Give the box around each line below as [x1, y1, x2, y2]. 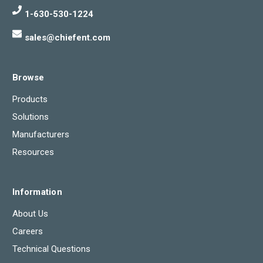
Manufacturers [12, 129, 69, 140]
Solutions [12, 112, 49, 123]
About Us [12, 208, 48, 220]
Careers [12, 226, 43, 237]
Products [12, 94, 48, 105]
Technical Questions [12, 244, 90, 255]
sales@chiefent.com [25, 32, 110, 43]
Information [12, 187, 62, 198]
